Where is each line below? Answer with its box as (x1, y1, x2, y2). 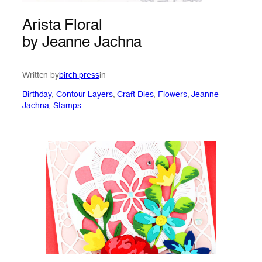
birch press (59, 71, 99, 80)
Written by (22, 71, 59, 80)
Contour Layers (56, 90, 113, 99)
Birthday (22, 90, 52, 99)
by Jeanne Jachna (22, 35, 142, 51)
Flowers (158, 90, 187, 99)
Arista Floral (22, 18, 102, 34)
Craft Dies (117, 90, 154, 99)
